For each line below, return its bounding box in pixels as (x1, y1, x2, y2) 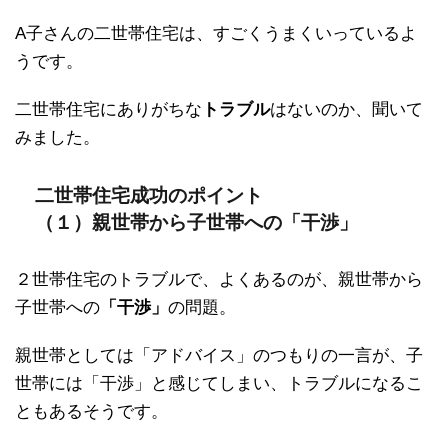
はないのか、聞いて (270, 99, 423, 119)
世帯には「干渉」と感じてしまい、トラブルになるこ (15, 373, 423, 393)
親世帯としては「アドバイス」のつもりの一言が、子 (15, 345, 423, 365)
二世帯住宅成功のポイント (35, 184, 263, 206)
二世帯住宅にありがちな (15, 99, 202, 119)
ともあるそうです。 (15, 401, 168, 421)
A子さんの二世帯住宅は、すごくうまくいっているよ (15, 23, 417, 43)
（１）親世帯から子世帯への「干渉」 (35, 211, 358, 233)
